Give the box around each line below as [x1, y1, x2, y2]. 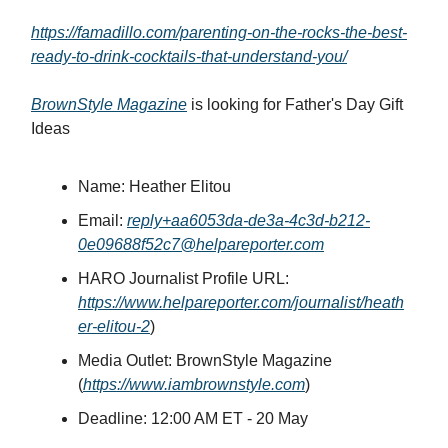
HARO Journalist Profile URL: [78, 270, 289, 288]
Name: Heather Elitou [78, 178, 231, 196]
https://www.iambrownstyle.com [83, 376, 305, 394]
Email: [78, 212, 127, 230]
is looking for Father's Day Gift [187, 96, 403, 114]
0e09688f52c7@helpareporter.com [78, 236, 324, 254]
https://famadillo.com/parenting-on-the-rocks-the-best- [31, 24, 407, 42]
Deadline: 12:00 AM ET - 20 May [78, 410, 308, 428]
